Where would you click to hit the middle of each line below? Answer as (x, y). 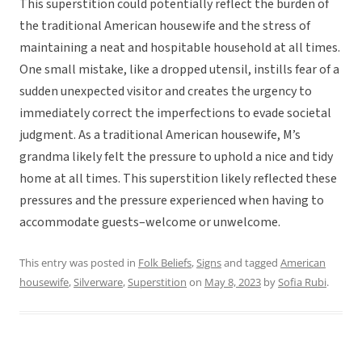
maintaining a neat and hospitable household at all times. (180, 48)
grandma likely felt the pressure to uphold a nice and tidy (176, 157)
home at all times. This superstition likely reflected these (178, 179)
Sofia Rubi (302, 282)
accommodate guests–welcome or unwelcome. (150, 223)
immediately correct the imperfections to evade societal (175, 114)
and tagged (251, 263)
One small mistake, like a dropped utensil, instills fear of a (179, 70)
